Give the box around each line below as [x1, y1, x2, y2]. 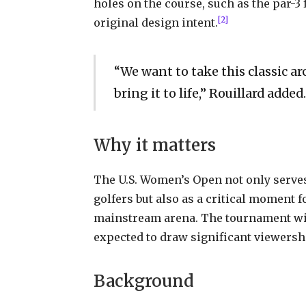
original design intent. [93, 16, 218, 30]
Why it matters [93, 135, 216, 156]
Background [93, 270, 194, 292]
